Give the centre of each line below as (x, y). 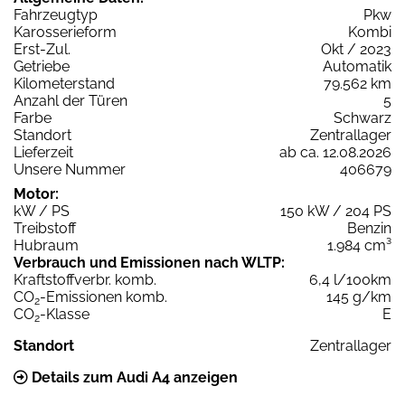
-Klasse (65, 315)
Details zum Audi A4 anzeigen (133, 378)
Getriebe (42, 67)
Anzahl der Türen (71, 101)
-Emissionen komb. (104, 297)
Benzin (369, 229)
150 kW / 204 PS (336, 212)
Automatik (357, 67)
